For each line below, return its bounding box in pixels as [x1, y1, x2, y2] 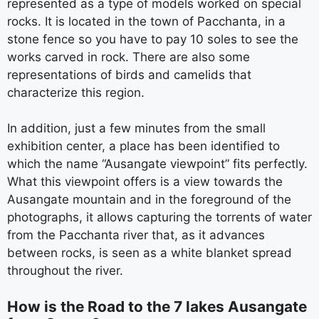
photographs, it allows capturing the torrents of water [7, 210, 312, 224]
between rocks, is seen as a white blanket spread [7, 246, 292, 260]
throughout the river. [7, 263, 123, 278]
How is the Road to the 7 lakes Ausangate [7, 297, 307, 315]
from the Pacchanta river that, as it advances [7, 228, 265, 242]
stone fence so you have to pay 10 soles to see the [7, 31, 298, 46]
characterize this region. [7, 85, 145, 100]
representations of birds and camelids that [7, 67, 251, 82]
